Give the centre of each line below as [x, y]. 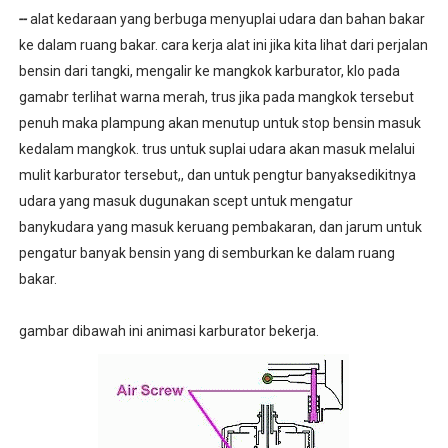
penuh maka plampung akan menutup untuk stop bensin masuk [219, 123]
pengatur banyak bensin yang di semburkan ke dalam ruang [206, 253]
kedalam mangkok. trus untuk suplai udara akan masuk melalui [216, 149]
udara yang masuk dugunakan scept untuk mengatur [185, 201]
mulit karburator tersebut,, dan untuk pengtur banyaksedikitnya [217, 175]
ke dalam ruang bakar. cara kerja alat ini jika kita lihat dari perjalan [223, 45]
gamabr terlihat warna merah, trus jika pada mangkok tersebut [216, 97]
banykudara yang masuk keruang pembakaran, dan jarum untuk [220, 227]
